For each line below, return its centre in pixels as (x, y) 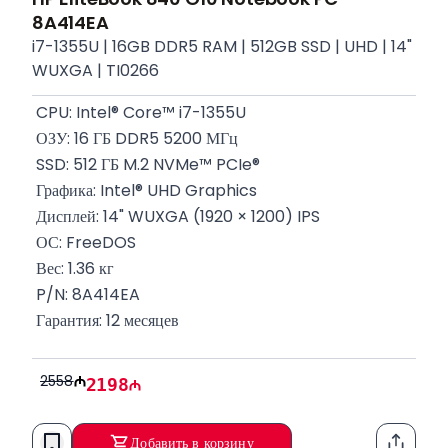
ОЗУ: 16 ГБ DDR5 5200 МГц (135, 138)
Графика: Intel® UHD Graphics (144, 190)
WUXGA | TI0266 (95, 70)
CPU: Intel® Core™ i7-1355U (139, 112)
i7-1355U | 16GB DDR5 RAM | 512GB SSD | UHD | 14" (222, 46)
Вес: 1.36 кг (73, 268)
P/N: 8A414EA (86, 294)
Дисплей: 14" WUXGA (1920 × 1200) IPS (176, 216)
